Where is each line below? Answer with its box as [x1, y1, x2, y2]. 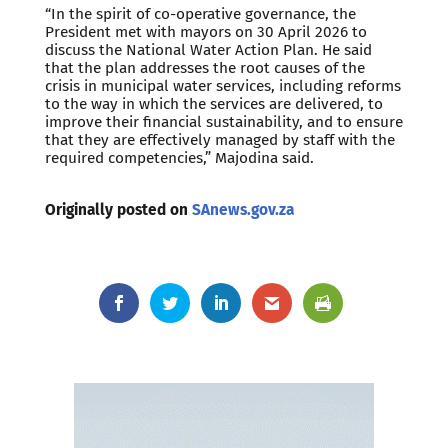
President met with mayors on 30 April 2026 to [44, 23, 367, 42]
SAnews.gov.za [191, 201, 294, 220]
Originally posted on [44, 201, 192, 220]
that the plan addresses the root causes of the [44, 59, 365, 78]
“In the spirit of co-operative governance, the [44, 5, 356, 24]
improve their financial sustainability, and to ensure [44, 113, 403, 132]
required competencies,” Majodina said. [44, 149, 314, 168]
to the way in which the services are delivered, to [44, 95, 383, 114]
